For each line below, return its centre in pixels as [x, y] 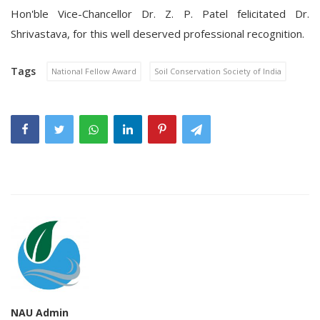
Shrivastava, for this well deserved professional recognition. [157, 34]
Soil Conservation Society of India [218, 71]
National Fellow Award [94, 71]
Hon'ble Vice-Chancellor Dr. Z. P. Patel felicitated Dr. [160, 14]
